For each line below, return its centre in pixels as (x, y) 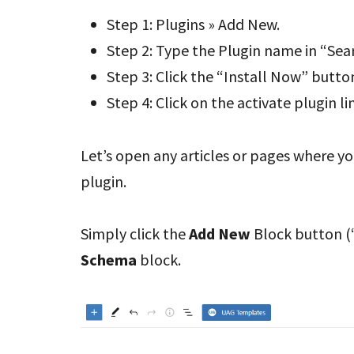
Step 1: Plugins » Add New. (194, 24)
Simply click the (133, 234)
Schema (109, 260)
